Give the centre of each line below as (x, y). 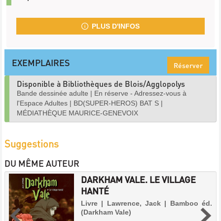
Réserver (188, 65)
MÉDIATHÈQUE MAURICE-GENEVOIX (77, 113)
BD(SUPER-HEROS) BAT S (116, 103)
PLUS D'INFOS (115, 26)
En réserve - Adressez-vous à (140, 93)
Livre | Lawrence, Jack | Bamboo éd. (146, 203)
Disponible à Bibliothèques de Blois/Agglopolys (101, 84)
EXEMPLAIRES (41, 62)
